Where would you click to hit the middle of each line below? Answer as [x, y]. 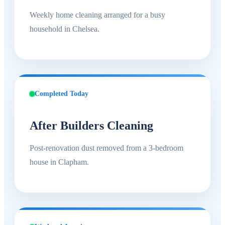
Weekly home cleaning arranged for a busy [97, 15]
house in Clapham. [59, 162]
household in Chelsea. [65, 29]
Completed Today [62, 93]
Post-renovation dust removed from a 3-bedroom [106, 148]
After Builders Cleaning [91, 125]
